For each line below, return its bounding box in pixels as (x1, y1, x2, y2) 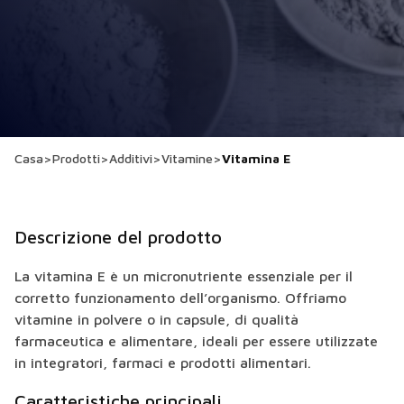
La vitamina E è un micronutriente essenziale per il (14, 268, 353, 284)
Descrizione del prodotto (14, 226, 222, 247)
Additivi (109, 151, 152, 166)
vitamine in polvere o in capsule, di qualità (14, 311, 298, 327)
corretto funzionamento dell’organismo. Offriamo (14, 289, 346, 306)
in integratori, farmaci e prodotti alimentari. (14, 354, 311, 371)
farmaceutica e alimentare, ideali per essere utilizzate (14, 333, 378, 349)
